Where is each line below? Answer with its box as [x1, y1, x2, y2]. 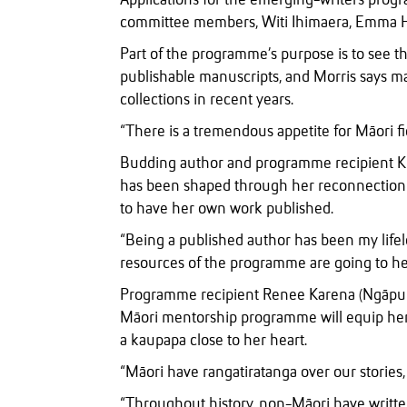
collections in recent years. [120, 92, 293, 109]
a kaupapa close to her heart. [120, 333, 307, 350]
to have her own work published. [120, 201, 333, 218]
